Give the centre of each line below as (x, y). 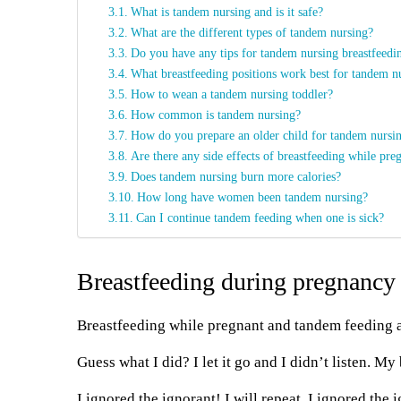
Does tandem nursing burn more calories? (235, 176)
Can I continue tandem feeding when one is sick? (260, 218)
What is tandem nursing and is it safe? (226, 12)
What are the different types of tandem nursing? (252, 32)
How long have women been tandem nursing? (252, 197)
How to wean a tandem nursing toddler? (231, 94)
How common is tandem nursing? (215, 115)
